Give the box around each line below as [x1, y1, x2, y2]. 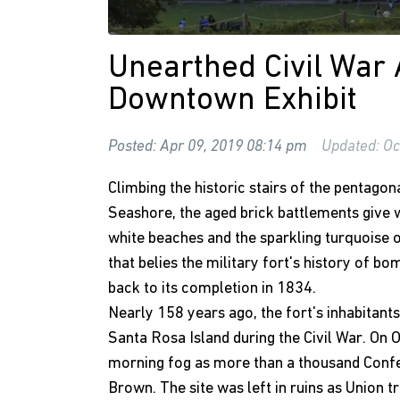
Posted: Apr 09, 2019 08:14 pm [108, 137, 307, 156]
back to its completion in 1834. [108, 279, 320, 298]
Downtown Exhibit [108, 81, 357, 121]
